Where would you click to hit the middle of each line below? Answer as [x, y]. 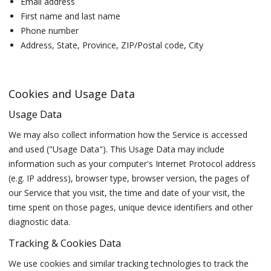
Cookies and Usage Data [72, 93]
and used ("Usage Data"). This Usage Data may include [117, 149]
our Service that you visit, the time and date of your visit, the [127, 192]
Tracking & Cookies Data [65, 243]
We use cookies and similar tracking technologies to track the [129, 263]
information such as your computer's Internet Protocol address [132, 163]
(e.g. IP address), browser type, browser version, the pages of [129, 178]
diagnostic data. [40, 221]
